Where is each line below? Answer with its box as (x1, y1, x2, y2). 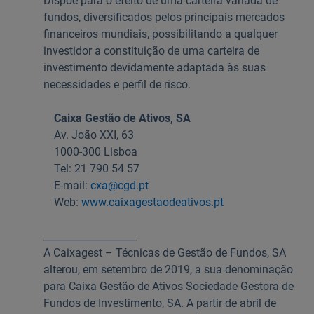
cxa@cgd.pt (90, 179, 149, 192)
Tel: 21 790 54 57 (54, 162, 140, 175)
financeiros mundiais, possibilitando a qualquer (43, 27, 278, 41)
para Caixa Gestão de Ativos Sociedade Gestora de (43, 280, 294, 293)
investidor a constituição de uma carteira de (43, 44, 260, 57)
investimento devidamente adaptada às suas (43, 61, 266, 74)
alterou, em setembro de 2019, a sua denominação (43, 263, 294, 276)
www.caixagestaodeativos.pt (81, 196, 224, 209)
